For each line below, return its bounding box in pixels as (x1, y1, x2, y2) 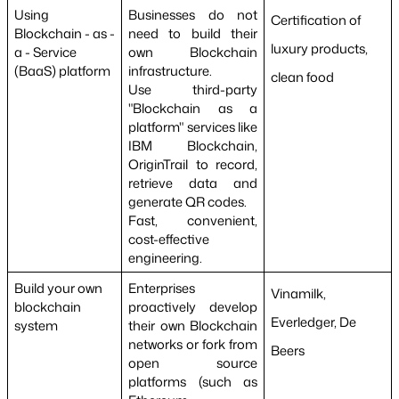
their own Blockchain (127, 315, 258, 335)
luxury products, (270, 38, 368, 58)
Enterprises (127, 278, 195, 297)
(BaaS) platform (13, 61, 110, 80)
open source (127, 353, 258, 372)
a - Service (13, 42, 77, 61)
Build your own (13, 278, 102, 297)
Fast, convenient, (127, 210, 258, 230)
